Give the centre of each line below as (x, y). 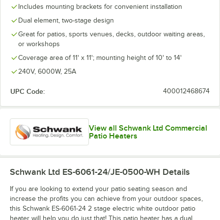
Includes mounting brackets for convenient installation (100, 7)
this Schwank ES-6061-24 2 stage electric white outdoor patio (103, 209)
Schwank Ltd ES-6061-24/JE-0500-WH (85, 172)
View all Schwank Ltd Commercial (148, 128)
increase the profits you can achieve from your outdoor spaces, (106, 199)
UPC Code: (27, 91)
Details (175, 172)
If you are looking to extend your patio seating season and (98, 189)
